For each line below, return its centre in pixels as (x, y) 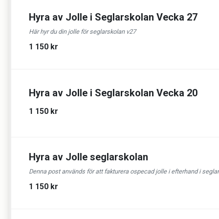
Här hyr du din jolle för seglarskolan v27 (82, 32)
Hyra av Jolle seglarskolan (88, 157)
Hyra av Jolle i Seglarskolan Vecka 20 (113, 93)
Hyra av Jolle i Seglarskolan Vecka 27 (113, 17)
